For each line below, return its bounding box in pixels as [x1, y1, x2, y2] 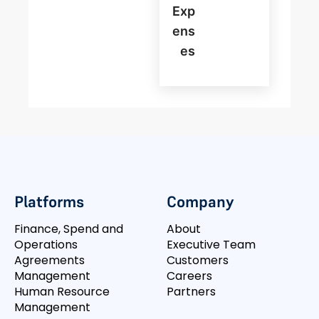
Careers [167, 268, 212, 285]
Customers [167, 252, 229, 269]
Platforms [14, 192, 84, 212]
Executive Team [167, 236, 256, 253]
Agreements [14, 252, 85, 269]
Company [167, 192, 234, 212]
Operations [14, 236, 78, 253]
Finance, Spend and [14, 221, 123, 238]
